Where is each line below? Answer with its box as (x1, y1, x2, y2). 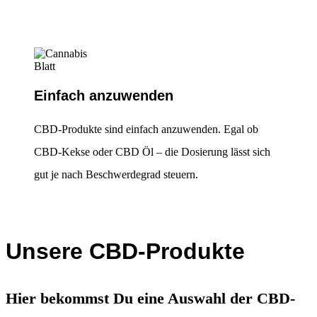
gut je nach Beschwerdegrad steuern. (34, 168, 198, 181)
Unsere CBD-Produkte (6, 238, 245, 264)
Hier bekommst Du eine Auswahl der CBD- (6, 289, 295, 308)
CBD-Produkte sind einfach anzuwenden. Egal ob (34, 123, 258, 136)
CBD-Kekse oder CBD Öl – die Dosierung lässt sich (34, 146, 270, 158)
